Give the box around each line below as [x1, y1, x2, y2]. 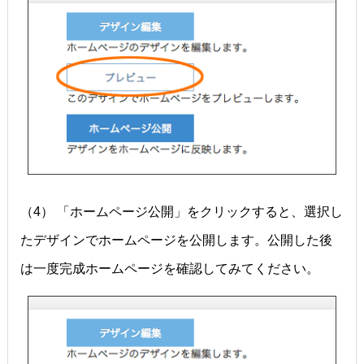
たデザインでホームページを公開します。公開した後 [19, 233, 332, 248]
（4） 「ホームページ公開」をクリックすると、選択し [19, 205, 343, 219]
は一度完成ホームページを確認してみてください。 [19, 262, 319, 276]
